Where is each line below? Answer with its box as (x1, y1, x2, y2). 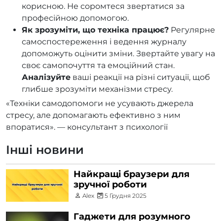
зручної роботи (74, 179, 147, 190)
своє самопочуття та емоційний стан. (22, 60, 175, 70)
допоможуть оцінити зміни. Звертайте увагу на (22, 48, 215, 58)
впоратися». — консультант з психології (6, 122, 168, 132)
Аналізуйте (22, 72, 71, 82)
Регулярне (169, 25, 215, 35)
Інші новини (6, 142, 84, 157)
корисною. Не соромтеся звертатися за (22, 1, 184, 11)
